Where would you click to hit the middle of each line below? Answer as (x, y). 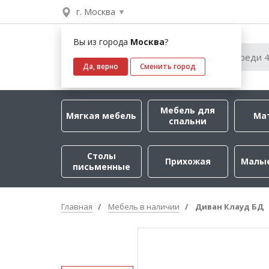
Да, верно (101, 66)
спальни (188, 121)
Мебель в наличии (144, 207)
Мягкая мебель (101, 116)
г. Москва (96, 11)
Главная (77, 207)
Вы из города (102, 42)
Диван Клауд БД (229, 207)
